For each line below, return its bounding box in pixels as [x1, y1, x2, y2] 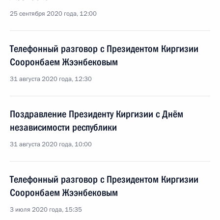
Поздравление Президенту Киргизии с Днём [10, 108, 183, 120]
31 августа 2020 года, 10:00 [10, 140, 92, 149]
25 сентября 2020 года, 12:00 [10, 9, 97, 18]
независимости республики [10, 121, 117, 133]
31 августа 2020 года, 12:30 [10, 75, 92, 83]
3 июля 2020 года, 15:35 [10, 205, 82, 214]
